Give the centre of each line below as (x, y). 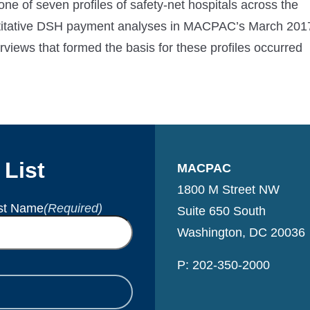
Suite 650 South (221, 211)
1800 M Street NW (228, 190)
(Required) (73, 208)
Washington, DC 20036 (241, 233)
